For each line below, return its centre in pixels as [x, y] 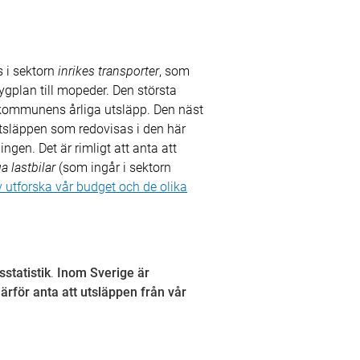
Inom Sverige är [103, 273]
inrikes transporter [108, 71]
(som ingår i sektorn [113, 168]
